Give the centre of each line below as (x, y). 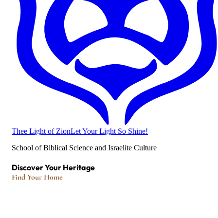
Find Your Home (37, 177)
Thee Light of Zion (41, 131)
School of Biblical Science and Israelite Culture (84, 147)
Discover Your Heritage (53, 168)
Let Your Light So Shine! (109, 131)
